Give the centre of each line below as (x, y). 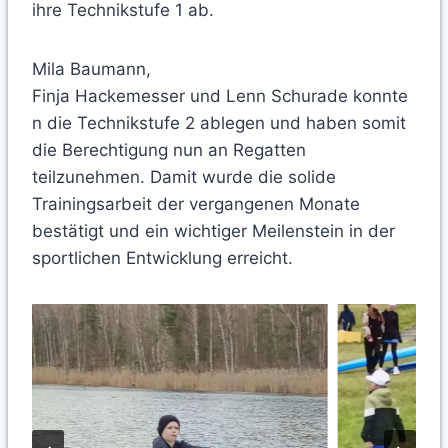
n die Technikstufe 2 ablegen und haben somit (219, 123)
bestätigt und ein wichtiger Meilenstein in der (213, 231)
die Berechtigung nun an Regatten (169, 150)
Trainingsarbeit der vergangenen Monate (196, 204)
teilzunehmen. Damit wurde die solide (184, 177)
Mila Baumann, (91, 69)
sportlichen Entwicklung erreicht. (165, 258)
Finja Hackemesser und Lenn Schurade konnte (220, 96)
